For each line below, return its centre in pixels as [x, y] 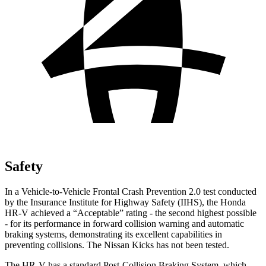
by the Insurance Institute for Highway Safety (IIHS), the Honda [125, 202]
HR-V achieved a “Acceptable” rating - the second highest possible [131, 213]
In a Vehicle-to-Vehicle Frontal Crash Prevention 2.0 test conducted [131, 191]
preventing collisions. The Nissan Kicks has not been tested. [117, 245]
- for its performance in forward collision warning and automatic [124, 223]
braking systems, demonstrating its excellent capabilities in [113, 234]
